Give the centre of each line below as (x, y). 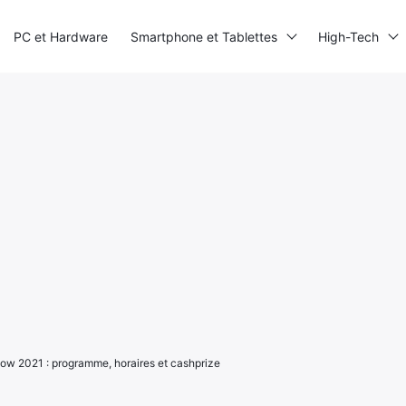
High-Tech (348, 36)
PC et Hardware (61, 36)
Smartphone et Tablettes (204, 36)
